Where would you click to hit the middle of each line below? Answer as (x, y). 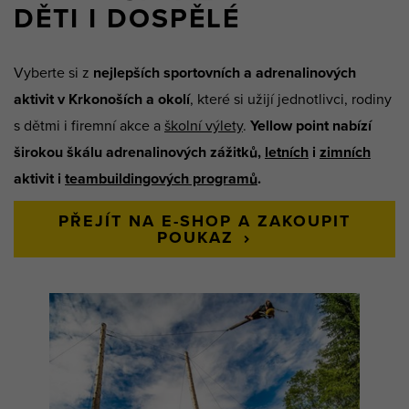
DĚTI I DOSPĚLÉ (127, 19)
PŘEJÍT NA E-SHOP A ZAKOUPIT (204, 221)
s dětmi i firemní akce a (89, 126)
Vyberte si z (53, 73)
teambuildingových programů (161, 179)
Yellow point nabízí (311, 126)
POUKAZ (195, 237)
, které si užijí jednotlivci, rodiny (291, 100)
